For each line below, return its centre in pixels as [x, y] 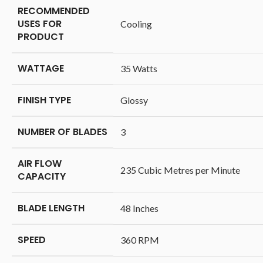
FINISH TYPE [44, 100]
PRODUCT [41, 37]
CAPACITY [42, 177]
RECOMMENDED [54, 11]
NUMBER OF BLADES [63, 132]
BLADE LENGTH [51, 208]
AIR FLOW [40, 164]
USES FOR [40, 24]
